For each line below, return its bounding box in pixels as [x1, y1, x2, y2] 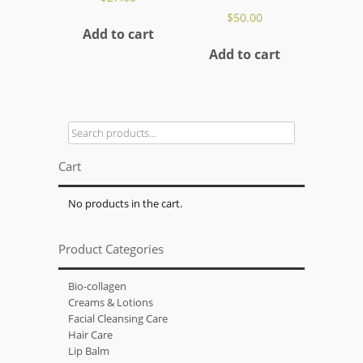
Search [67, 121, 100, 136]
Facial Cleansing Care [68, 310, 169, 326]
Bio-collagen [68, 278, 127, 293]
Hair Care [68, 327, 113, 342]
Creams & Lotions [68, 294, 154, 310]
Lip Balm [68, 343, 110, 358]
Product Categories [58, 240, 164, 258]
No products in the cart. [68, 195, 183, 211]
